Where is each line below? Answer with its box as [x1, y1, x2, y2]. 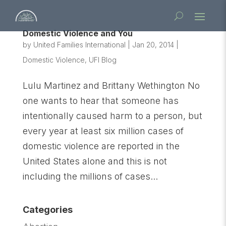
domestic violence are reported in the [22, 141, 180, 151]
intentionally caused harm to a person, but [22, 110, 202, 121]
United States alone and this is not [22, 156, 167, 166]
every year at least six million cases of [22, 126, 184, 136]
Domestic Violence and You [22, 28, 133, 38]
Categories [22, 204, 73, 215]
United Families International [33, 40, 126, 49]
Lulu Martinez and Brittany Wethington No [22, 80, 200, 91]
